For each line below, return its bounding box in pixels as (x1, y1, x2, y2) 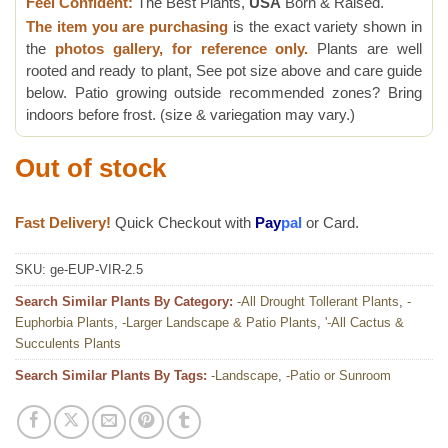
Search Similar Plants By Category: (15, 294, 233, 310)
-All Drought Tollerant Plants (237, 294, 399, 310)
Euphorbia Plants (15, 315, 114, 331)
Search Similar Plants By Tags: (15, 368, 207, 384)
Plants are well (308, 41, 422, 58)
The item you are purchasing (26, 19, 229, 36)
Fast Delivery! (15, 213, 111, 231)
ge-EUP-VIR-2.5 (50, 262, 143, 278)
